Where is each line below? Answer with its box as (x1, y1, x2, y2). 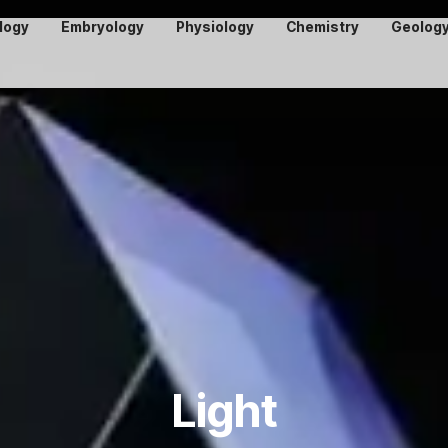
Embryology (61, 19, 145, 35)
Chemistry (286, 19, 360, 35)
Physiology (176, 19, 255, 35)
